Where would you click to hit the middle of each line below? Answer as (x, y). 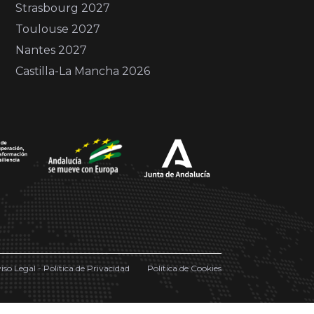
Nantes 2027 (52, 50)
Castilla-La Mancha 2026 (83, 71)
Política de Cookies (184, 268)
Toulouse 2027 (58, 29)
